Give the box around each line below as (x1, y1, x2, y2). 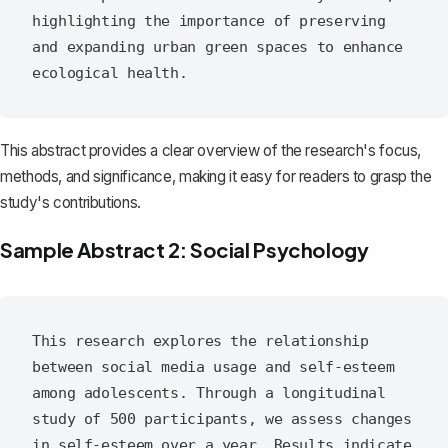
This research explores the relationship (32, 332, 369, 351)
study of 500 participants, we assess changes (32, 410, 412, 429)
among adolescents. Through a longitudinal (32, 384, 386, 403)
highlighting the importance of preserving (32, 12, 386, 31)
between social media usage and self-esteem (32, 358, 395, 377)
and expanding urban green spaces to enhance (32, 38, 403, 57)
